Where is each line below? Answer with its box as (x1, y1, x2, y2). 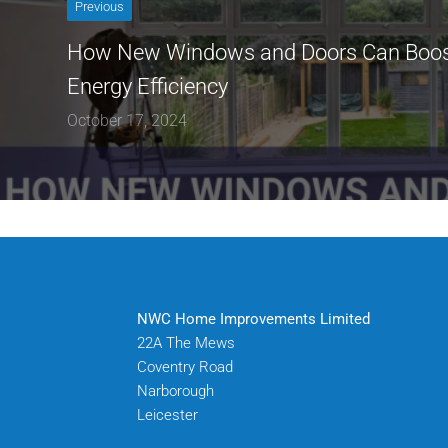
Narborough (137, 381, 214, 400)
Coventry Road (137, 357, 233, 376)
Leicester (137, 405, 198, 424)
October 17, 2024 (67, 110, 188, 130)
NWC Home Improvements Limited (137, 309, 370, 328)
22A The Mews (137, 333, 235, 352)
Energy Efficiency (67, 73, 229, 99)
